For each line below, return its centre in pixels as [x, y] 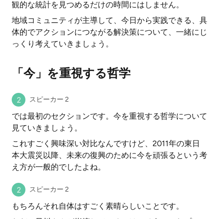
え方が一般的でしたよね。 [59, 167]
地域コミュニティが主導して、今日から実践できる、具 [109, 20]
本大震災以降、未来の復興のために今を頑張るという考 [109, 155]
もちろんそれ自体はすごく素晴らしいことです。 [98, 206]
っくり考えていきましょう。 [63, 44]
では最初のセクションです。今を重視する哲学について [109, 116]
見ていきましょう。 [47, 128]
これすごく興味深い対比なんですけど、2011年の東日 [106, 143]
